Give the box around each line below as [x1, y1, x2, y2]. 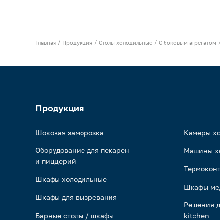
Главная [35, 39, 56, 46]
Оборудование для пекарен [35, 146, 129, 154]
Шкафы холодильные [35, 175, 107, 183]
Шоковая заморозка [35, 128, 104, 137]
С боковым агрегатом [159, 39, 216, 46]
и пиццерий [35, 157, 76, 165]
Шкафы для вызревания [35, 193, 117, 201]
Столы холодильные [99, 39, 152, 46]
